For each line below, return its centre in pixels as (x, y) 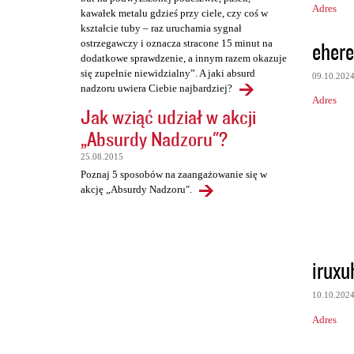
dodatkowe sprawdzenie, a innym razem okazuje (184, 58)
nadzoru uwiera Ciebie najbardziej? (156, 88)
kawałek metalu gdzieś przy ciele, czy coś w (174, 13)
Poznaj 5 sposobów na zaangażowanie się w (174, 175)
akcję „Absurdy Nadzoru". (136, 190)
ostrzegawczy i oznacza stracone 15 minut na (177, 43)
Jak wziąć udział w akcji (168, 117)
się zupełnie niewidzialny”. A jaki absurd (168, 73)
